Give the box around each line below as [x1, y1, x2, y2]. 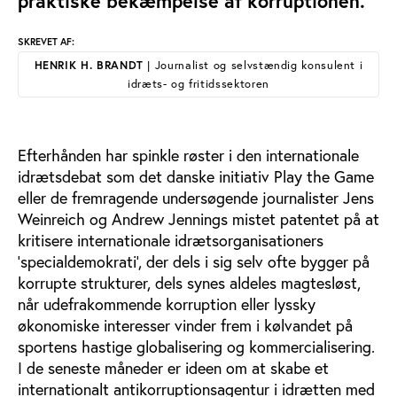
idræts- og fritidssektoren [128, 76, 269, 90]
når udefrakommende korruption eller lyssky [18, 294, 315, 315]
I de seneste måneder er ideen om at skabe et [18, 358, 329, 378]
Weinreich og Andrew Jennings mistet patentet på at [18, 209, 379, 230]
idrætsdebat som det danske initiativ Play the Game [18, 167, 374, 187]
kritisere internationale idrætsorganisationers [18, 230, 323, 251]
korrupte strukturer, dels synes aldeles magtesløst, [18, 273, 361, 293]
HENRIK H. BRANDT [34, 58, 144, 73]
